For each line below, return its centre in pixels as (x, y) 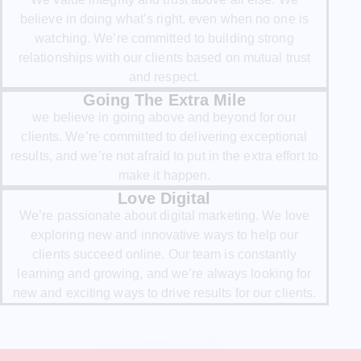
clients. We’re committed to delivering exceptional (164, 137)
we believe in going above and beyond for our (164, 118)
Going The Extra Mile (164, 100)
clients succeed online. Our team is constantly (164, 255)
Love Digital (164, 199)
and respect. (164, 77)
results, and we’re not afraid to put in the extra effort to (164, 156)
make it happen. (164, 176)
